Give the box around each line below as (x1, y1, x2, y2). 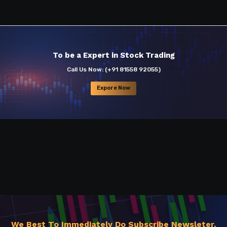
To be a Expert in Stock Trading (52, 50, 175, 60)
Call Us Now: (66, 65, 105, 73)
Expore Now (96, 85, 131, 92)
